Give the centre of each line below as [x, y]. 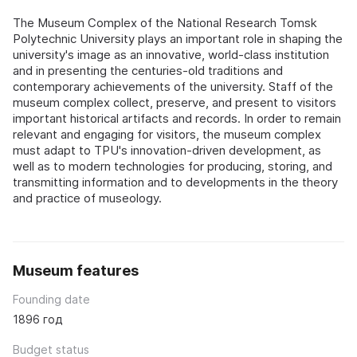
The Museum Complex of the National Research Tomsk [165, 22]
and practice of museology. [87, 198]
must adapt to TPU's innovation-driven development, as [167, 150]
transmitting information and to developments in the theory [175, 182]
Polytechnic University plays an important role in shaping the [178, 38]
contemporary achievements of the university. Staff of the [173, 86]
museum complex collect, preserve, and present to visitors [175, 102]
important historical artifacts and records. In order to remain [177, 118]
